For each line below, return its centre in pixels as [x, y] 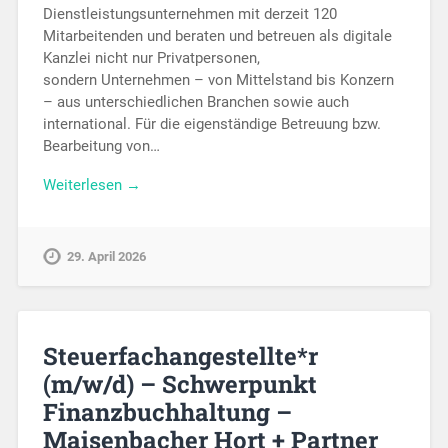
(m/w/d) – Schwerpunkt [179, 383]
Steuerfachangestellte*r [180, 355]
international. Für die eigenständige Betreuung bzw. [211, 124]
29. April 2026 [106, 256]
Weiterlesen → [91, 184]
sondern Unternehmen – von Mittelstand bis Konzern [218, 80]
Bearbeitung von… [101, 146]
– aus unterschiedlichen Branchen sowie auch [195, 102]
